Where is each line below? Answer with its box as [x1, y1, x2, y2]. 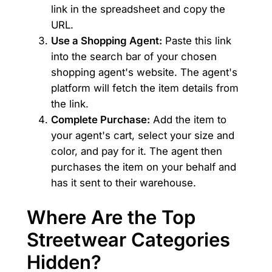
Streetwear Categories [26, 228, 230, 251]
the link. [50, 97, 89, 110]
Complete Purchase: [50, 113, 150, 126]
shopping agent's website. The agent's [50, 66, 237, 78]
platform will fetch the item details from [50, 81, 239, 94]
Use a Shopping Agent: [50, 34, 162, 47]
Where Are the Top [26, 206, 195, 229]
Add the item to [149, 113, 226, 126]
